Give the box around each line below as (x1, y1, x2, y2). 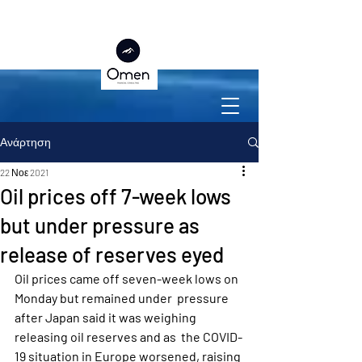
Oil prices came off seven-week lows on (15, 271, 241, 286)
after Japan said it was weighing (15, 309, 199, 325)
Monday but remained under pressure (15, 290, 231, 305)
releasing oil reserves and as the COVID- (15, 329, 242, 344)
